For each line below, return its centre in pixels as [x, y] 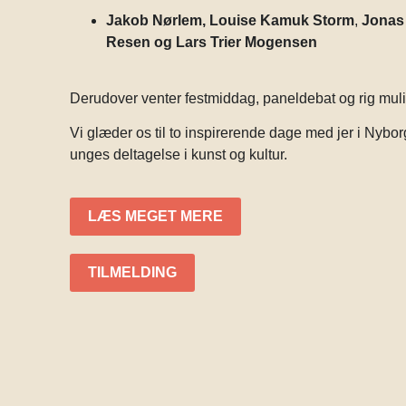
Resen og [140, 42]
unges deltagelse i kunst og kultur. [179, 155]
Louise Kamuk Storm [282, 20]
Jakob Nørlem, [158, 20]
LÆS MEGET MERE [156, 216]
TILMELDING [133, 272]
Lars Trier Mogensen [247, 42]
